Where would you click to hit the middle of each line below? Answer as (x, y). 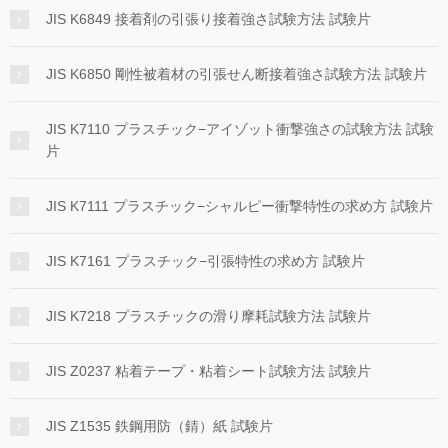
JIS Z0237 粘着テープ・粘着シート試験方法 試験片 (208, 370)
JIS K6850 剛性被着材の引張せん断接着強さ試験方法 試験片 (236, 73)
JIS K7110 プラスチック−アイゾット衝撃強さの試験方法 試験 (240, 128)
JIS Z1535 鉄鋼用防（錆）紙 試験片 (159, 425)
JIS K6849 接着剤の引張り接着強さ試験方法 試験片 (208, 18)
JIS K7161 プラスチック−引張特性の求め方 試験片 (205, 260)
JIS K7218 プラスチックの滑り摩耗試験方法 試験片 (208, 315)
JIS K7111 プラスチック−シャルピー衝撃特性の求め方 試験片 (239, 205)
